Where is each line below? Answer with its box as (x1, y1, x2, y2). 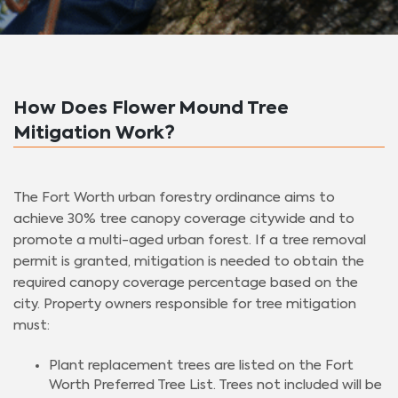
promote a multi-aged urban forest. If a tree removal (13, 233, 366, 247)
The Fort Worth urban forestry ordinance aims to (13, 190, 335, 204)
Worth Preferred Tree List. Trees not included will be (49, 378, 382, 393)
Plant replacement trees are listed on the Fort (49, 359, 354, 373)
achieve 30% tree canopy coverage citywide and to (13, 211, 354, 226)
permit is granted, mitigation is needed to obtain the (13, 254, 364, 268)
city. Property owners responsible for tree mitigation (13, 297, 356, 311)
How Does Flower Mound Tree (13, 99, 289, 118)
